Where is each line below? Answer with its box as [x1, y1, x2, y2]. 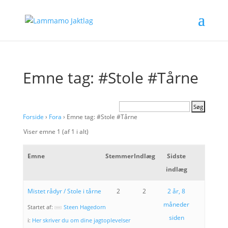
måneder [163, 200, 189, 209]
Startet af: [27, 203, 54, 211]
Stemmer [105, 152, 133, 160]
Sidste [167, 152, 186, 160]
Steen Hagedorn [63, 203, 106, 211]
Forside [22, 112, 44, 121]
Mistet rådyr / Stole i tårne [27, 187, 101, 195]
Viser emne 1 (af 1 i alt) [23, 127, 89, 136]
